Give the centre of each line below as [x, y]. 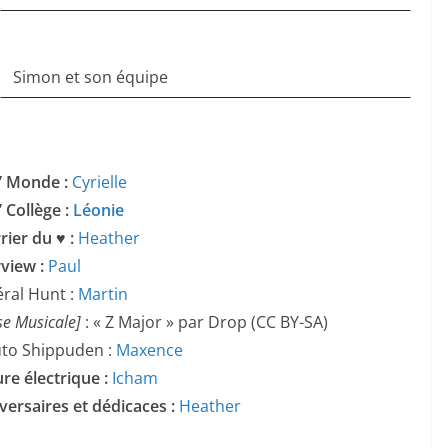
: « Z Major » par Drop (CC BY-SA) [204, 321]
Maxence [149, 349]
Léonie [98, 209]
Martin [103, 293]
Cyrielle [99, 181]
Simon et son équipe [90, 76]
